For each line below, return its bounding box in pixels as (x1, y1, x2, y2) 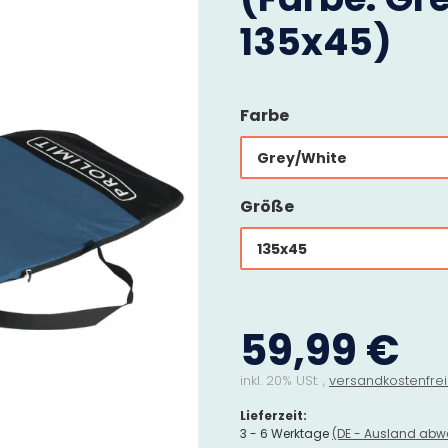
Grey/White (257, 148, 347, 169)
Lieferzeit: (240, 407, 307, 425)
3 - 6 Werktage (240, 425, 332, 443)
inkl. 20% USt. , (240, 371, 329, 391)
